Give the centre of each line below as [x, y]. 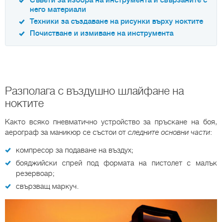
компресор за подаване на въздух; [75, 150]
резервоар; [35, 174]
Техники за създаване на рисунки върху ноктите [116, 22]
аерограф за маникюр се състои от [66, 133]
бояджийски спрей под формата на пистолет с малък [116, 163]
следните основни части [169, 133]
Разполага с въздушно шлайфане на [94, 91]
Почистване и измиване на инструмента [102, 34]
